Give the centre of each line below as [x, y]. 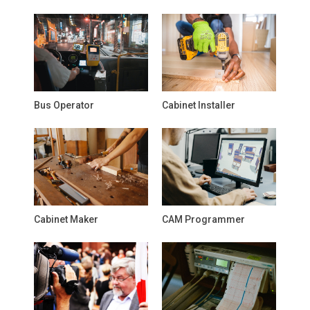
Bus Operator [64, 105]
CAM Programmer [203, 219]
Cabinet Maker [66, 219]
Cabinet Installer [199, 105]
